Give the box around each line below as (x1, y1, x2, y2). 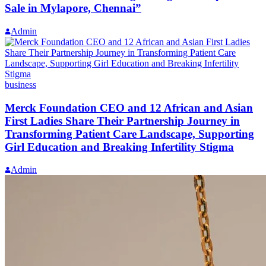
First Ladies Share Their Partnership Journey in (5, 114, 240, 127)
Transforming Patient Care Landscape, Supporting (5, 127, 254, 140)
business (5, 79, 36, 90)
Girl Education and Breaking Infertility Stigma (5, 140, 234, 153)
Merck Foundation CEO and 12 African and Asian (5, 101, 253, 114)
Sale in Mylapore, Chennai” (5, 2, 141, 15)
